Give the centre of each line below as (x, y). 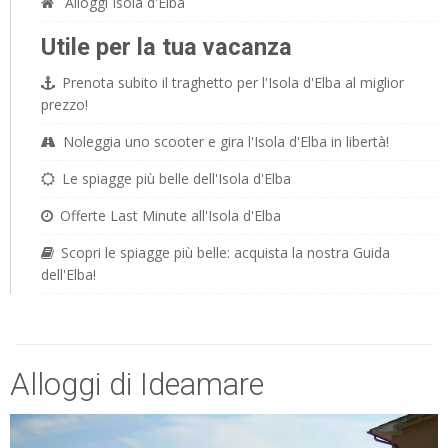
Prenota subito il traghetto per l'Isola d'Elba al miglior (233, 82)
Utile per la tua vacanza (166, 47)
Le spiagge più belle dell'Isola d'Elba (176, 178)
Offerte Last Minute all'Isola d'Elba (170, 215)
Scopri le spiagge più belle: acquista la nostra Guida (225, 252)
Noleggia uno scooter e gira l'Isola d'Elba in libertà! (226, 141)
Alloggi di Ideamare (137, 384)
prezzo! (64, 104)
